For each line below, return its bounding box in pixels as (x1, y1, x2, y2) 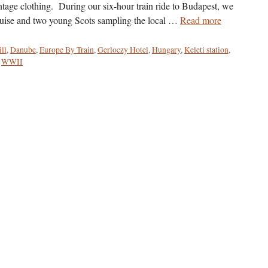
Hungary (151, 44, 181, 55)
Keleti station (184, 44, 229, 55)
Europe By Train (39, 44, 94, 55)
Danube (10, 44, 36, 55)
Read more (180, 13, 221, 26)
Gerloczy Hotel (97, 44, 148, 55)
